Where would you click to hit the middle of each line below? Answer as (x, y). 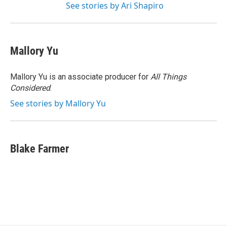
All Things (168, 77)
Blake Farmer (40, 149)
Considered (30, 88)
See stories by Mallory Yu (58, 104)
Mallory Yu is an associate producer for (80, 77)
